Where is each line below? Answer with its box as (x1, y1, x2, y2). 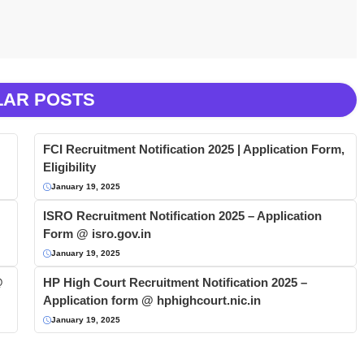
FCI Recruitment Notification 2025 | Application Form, (42, 142, 344, 157)
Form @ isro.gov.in (42, 227, 151, 241)
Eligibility (42, 160, 96, 175)
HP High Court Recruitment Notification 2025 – (42, 275, 307, 290)
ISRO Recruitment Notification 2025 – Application (42, 209, 322, 223)
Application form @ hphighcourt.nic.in (42, 293, 261, 308)
